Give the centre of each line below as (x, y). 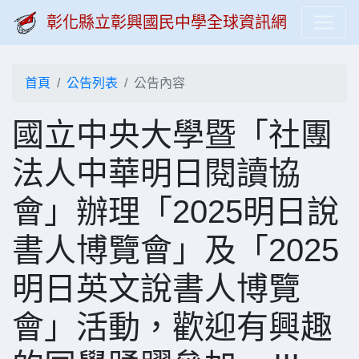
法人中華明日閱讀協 (156, 173)
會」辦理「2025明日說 (175, 212)
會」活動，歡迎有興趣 (172, 327)
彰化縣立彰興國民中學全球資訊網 (167, 22)
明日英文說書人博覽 (156, 288)
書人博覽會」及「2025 (175, 250)
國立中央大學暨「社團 (172, 135)
